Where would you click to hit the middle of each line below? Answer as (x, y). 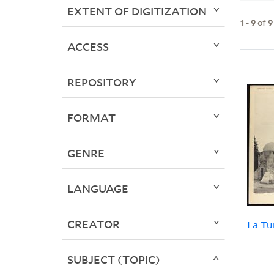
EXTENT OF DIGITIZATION (137, 11)
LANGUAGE (98, 189)
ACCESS (88, 47)
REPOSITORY (102, 82)
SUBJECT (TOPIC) (113, 260)
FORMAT (91, 118)
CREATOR (93, 224)
